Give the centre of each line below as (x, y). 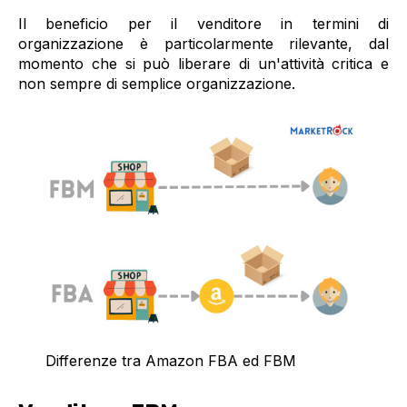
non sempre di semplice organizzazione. (157, 83)
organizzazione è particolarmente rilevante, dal (203, 43)
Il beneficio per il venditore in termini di (203, 23)
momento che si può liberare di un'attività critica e (203, 63)
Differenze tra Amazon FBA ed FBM (171, 361)
